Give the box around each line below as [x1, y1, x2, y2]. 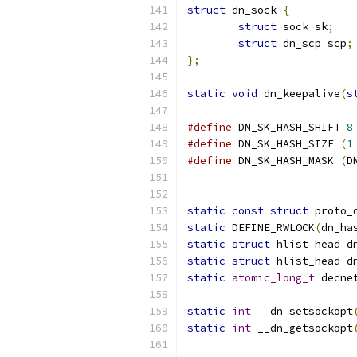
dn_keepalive [257, 87, 340, 100]
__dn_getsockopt [251, 321, 353, 335]
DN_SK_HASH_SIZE [232, 137, 340, 151]
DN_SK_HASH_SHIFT [232, 120, 347, 134]
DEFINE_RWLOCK [226, 221, 315, 234]
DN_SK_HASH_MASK [232, 154, 340, 167]
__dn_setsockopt [251, 304, 353, 318]
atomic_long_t [232, 271, 315, 284]
